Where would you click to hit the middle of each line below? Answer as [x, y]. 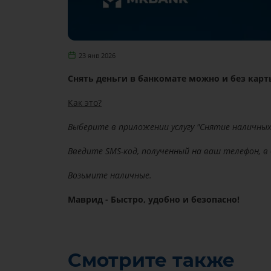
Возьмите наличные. [109, 175]
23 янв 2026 [97, 55]
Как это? [84, 102]
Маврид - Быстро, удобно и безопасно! [153, 199]
